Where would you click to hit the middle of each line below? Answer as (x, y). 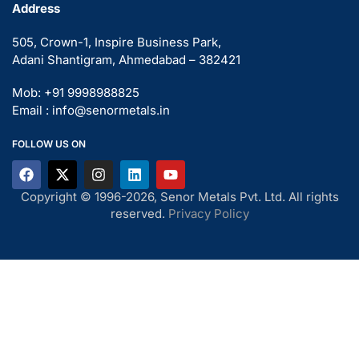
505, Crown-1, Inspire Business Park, (117, 42)
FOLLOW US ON (49, 143)
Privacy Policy (208, 213)
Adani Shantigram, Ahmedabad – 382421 (126, 59)
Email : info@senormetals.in (91, 111)
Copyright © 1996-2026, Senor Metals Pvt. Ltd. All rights (179, 196)
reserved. (139, 213)
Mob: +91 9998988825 (76, 93)
